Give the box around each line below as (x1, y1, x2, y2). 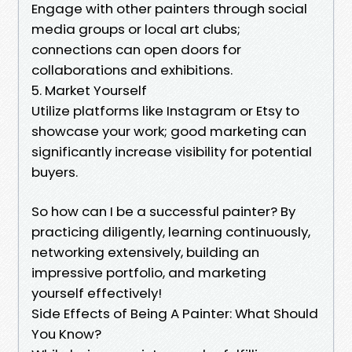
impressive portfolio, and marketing (31, 262, 266, 282)
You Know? (31, 324, 101, 343)
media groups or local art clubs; (31, 19, 240, 38)
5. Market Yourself (31, 80, 147, 100)
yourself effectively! (31, 283, 162, 302)
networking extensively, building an (31, 242, 259, 262)
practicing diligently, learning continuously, (31, 222, 310, 241)
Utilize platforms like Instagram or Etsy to (31, 101, 299, 120)
